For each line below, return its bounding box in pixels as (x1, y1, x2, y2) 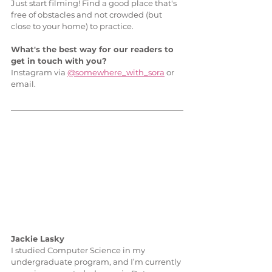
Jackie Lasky (11, 234, 64, 244)
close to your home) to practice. (11, 21, 135, 32)
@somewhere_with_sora (67, 67, 165, 78)
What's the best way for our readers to (11, 44, 176, 55)
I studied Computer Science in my (11, 245, 147, 256)
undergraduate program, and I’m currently (11, 257, 183, 267)
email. (11, 79, 36, 89)
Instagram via (11, 67, 67, 78)
